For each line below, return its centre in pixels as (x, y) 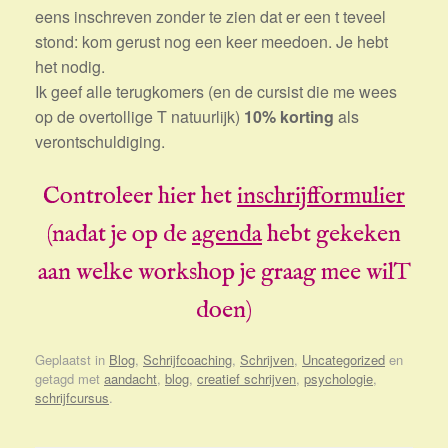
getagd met (69, 378)
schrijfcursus (72, 397)
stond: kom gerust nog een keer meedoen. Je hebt (211, 42)
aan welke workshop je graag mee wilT (224, 273)
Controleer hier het (140, 197)
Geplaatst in (72, 359)
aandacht (130, 378)
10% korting (289, 117)
